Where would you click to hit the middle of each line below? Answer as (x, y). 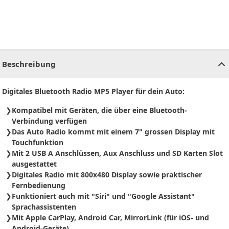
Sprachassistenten (44, 207)
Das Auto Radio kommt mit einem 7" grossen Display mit (113, 132)
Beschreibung (29, 64)
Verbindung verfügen (49, 121)
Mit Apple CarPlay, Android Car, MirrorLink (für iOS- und (110, 218)
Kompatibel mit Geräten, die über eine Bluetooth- (99, 110)
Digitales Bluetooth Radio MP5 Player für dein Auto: (93, 91)
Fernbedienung (39, 186)
